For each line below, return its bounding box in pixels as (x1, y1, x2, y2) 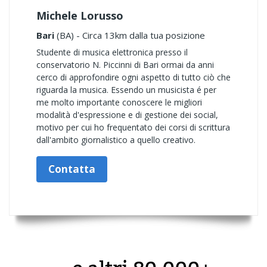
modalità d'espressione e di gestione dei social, (36, 109, 218, 120)
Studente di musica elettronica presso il (36, 46, 188, 58)
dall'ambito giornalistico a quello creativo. (36, 134, 195, 145)
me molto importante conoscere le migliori (36, 97, 202, 108)
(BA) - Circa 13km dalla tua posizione (54, 29, 205, 41)
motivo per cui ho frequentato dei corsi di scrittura (36, 122, 230, 133)
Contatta (48, 162, 95, 176)
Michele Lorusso (36, 8, 123, 23)
